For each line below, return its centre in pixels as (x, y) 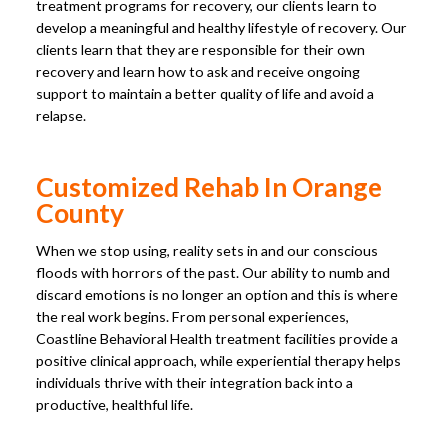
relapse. (61, 116)
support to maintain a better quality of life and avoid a (205, 94)
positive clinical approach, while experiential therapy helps (218, 360)
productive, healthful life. (114, 404)
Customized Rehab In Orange (209, 186)
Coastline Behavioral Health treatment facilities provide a (217, 338)
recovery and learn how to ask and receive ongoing (198, 72)
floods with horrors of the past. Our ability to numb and (213, 272)
